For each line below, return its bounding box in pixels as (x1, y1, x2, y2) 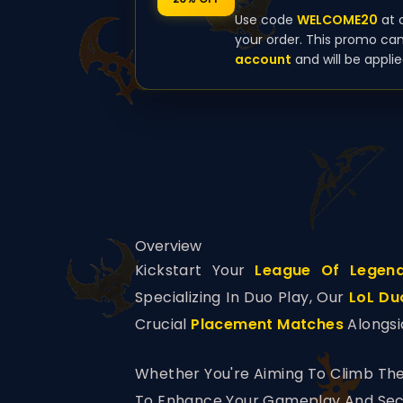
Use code (235, 11, 297, 30)
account (235, 50, 291, 69)
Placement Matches (191, 314, 345, 336)
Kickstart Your (135, 260, 255, 282)
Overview (135, 236, 201, 257)
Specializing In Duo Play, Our (135, 287, 349, 309)
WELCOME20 (297, 11, 378, 30)
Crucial (135, 314, 192, 336)
